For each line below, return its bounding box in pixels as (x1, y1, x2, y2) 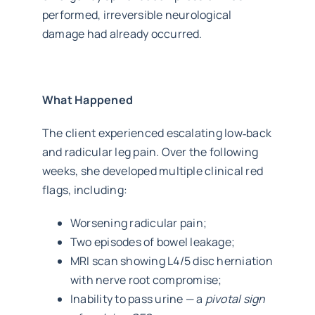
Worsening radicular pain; (70, 214, 207, 231)
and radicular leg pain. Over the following (41, 143, 259, 160)
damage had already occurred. (41, 25, 202, 41)
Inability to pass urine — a (70, 290, 205, 307)
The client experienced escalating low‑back (41, 124, 272, 141)
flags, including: (41, 181, 128, 198)
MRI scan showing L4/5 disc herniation (70, 252, 273, 269)
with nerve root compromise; (70, 271, 222, 288)
